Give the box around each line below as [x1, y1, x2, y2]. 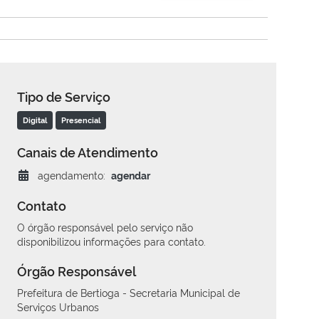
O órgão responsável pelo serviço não [17, 220, 193, 234]
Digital [23, 115, 47, 126]
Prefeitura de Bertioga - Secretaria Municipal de [17, 286, 240, 300]
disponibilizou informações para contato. [17, 234, 206, 249]
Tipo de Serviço [17, 88, 110, 105]
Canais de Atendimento [17, 143, 158, 161]
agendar [111, 168, 150, 182]
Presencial [61, 115, 100, 126]
